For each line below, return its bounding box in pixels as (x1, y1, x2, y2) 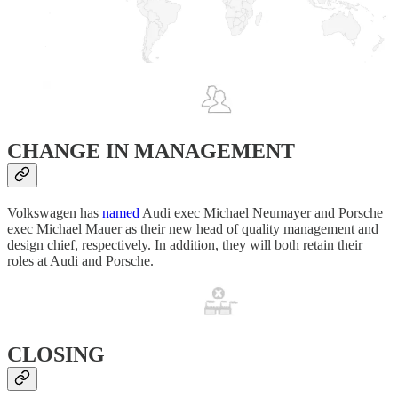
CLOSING (7, 342, 105, 366)
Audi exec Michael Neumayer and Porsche (139, 205, 383, 221)
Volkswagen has (7, 205, 102, 221)
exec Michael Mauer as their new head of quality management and (7, 221, 378, 237)
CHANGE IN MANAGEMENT (7, 139, 295, 163)
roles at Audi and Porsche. (7, 253, 154, 269)
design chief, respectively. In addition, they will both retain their (7, 237, 362, 253)
